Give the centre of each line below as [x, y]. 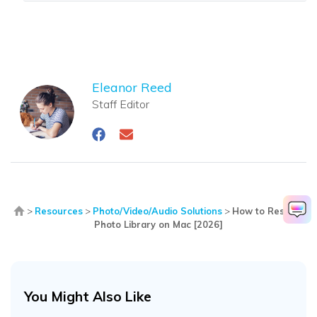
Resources [59, 211]
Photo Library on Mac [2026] [158, 225]
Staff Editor [121, 104]
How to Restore [268, 211]
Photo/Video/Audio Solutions [157, 211]
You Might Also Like [88, 296]
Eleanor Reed [132, 87]
